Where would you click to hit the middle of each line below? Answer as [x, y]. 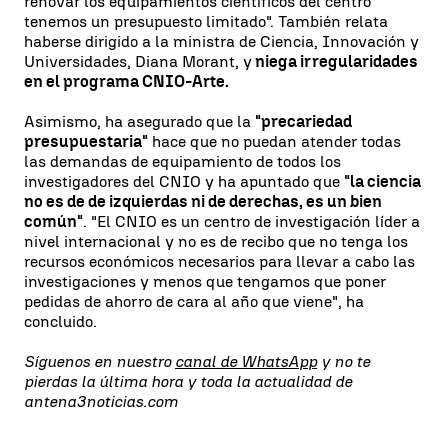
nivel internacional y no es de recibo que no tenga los [216, 241]
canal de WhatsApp [246, 361]
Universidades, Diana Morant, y [138, 61]
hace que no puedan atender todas [274, 141]
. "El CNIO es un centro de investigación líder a [251, 221]
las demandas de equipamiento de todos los [182, 161]
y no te [343, 361]
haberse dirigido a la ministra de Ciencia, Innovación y [221, 41]
